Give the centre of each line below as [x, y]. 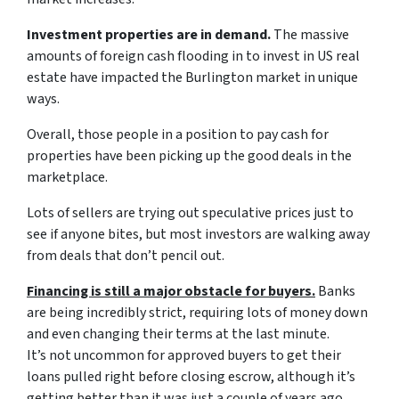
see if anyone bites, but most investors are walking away [198, 234]
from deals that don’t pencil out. [126, 256]
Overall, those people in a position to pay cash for [178, 134]
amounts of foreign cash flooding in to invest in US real [193, 56]
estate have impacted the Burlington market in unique [192, 77]
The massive [310, 35]
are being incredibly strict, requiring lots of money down [197, 313]
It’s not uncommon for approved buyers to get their [184, 355]
